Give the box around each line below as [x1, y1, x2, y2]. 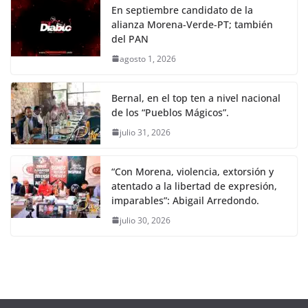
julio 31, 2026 [120, 126, 170, 138]
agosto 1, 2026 [120, 52, 176, 65]
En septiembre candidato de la [111, 3, 253, 16]
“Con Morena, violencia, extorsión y [111, 164, 274, 178]
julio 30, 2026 [120, 214, 170, 226]
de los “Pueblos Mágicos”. [111, 105, 229, 119]
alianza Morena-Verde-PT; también [111, 17, 273, 31]
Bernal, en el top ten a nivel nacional [111, 91, 280, 104]
